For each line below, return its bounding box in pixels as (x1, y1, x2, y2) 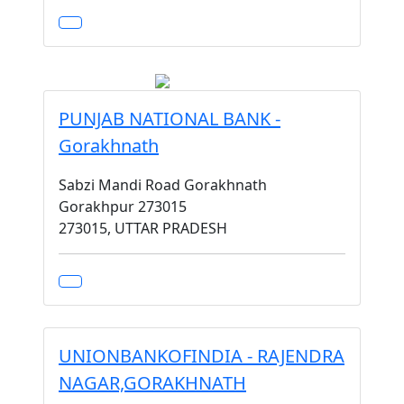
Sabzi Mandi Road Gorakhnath (59, 175, 267, 195)
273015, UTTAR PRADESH (59, 218, 227, 238)
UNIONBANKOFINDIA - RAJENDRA (59, 344, 344, 368)
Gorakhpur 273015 (59, 197, 187, 216)
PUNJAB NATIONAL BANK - (59, 106, 280, 131)
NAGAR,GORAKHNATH (59, 371, 246, 395)
